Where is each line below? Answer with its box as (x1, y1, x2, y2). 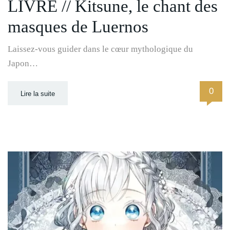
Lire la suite (21, 89, 55, 98)
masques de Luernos (8, 17, 148, 36)
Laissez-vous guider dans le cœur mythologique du (8, 44, 193, 54)
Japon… (8, 58, 38, 68)
